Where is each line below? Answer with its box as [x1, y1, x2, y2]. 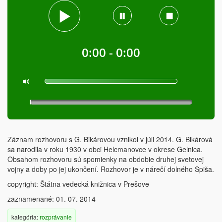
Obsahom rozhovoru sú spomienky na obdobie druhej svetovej [7, 154, 204, 164]
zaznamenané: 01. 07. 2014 [7, 194, 96, 204]
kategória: [11, 213, 40, 221]
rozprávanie [40, 213, 72, 221]
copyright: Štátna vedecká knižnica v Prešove [7, 179, 149, 189]
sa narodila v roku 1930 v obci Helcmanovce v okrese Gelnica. [7, 144, 203, 154]
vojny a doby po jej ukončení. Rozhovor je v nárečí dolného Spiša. [7, 164, 214, 174]
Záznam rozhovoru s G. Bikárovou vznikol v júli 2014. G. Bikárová [7, 134, 213, 144]
